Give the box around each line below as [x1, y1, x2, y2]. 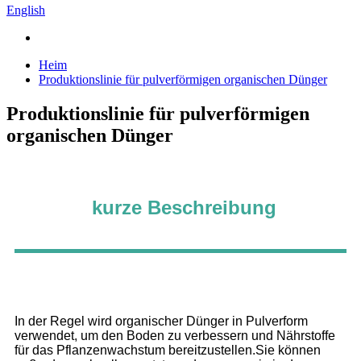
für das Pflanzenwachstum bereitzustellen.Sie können [15, 342, 321, 357]
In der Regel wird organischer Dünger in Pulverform [15, 313, 308, 328]
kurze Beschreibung [91, 196, 276, 218]
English [6, 3, 45, 17]
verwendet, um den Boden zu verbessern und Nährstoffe [15, 328, 335, 342]
